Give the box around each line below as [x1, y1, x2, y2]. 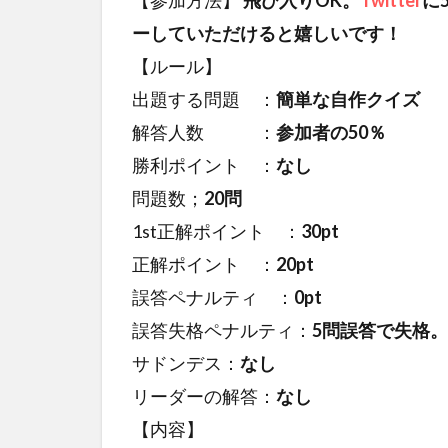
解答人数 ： [132, 120, 276, 143]
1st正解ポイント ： [132, 219, 301, 242]
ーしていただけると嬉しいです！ [132, 21, 402, 44]
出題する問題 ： [132, 87, 276, 110]
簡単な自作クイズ [276, 87, 420, 110]
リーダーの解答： [132, 384, 276, 407]
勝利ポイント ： [132, 153, 276, 176]
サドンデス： [132, 351, 240, 374]
